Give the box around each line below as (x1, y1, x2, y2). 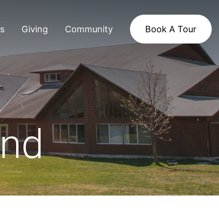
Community (65, 24, 113, 34)
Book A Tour (145, 24, 197, 34)
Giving (22, 24, 48, 34)
